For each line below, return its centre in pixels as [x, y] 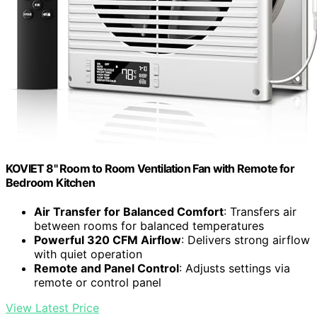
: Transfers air [260, 212]
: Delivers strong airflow [246, 240]
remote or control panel [98, 283]
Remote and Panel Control [106, 269]
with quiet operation [88, 254]
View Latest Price [52, 308]
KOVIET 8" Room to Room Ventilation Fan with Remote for [150, 168]
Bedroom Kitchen [50, 182]
